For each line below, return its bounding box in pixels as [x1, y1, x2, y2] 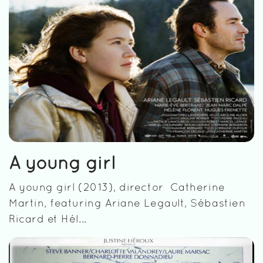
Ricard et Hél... [9, 214, 87, 225]
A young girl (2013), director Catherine [9, 183, 225, 193]
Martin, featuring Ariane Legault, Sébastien [9, 198, 246, 209]
